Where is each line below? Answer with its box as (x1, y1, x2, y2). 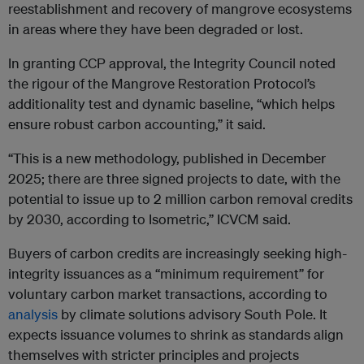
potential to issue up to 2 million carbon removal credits (8, 190, 353, 208)
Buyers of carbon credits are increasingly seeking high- (8, 245, 347, 262)
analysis (8, 305, 58, 323)
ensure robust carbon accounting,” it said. (8, 115, 266, 133)
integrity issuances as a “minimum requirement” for (8, 265, 324, 283)
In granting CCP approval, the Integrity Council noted (8, 54, 336, 72)
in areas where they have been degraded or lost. (8, 20, 303, 38)
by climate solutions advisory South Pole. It (58, 305, 327, 323)
